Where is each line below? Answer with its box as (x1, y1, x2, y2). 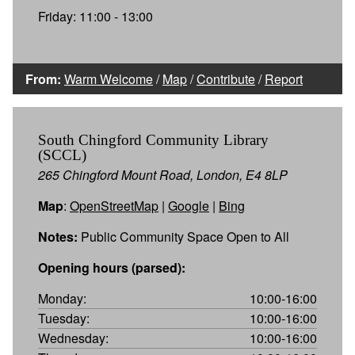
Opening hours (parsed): (38, 258, 185, 277)
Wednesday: (38, 328, 109, 347)
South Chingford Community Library (38, 131, 269, 148)
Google (168, 196, 209, 215)
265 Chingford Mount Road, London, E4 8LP (38, 165, 288, 184)
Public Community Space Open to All (78, 227, 289, 246)
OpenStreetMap (70, 196, 158, 215)
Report (265, 69, 303, 88)
